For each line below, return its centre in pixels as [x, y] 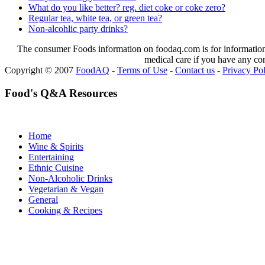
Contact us [195, 70]
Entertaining [51, 157]
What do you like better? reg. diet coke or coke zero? [127, 7]
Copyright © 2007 [40, 70]
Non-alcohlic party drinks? [78, 28]
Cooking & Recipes [65, 211]
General [43, 200]
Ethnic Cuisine [56, 168]
